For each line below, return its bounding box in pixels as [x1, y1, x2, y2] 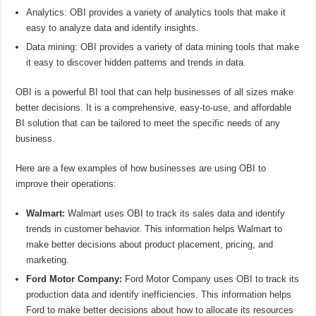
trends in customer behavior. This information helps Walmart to [26, 223, 283, 234]
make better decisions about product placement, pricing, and [26, 238, 274, 250]
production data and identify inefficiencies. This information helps [26, 288, 292, 300]
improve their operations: [16, 178, 117, 189]
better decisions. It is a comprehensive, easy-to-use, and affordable [16, 102, 292, 113]
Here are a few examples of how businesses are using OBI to [16, 162, 267, 174]
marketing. [26, 254, 70, 265]
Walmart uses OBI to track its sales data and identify [65, 207, 286, 219]
